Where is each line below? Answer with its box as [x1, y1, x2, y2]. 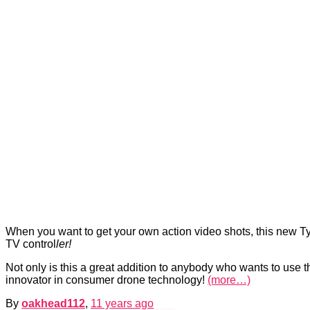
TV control [6, 237, 56, 250]
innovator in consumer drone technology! [6, 273, 208, 286]
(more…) [208, 273, 250, 286]
